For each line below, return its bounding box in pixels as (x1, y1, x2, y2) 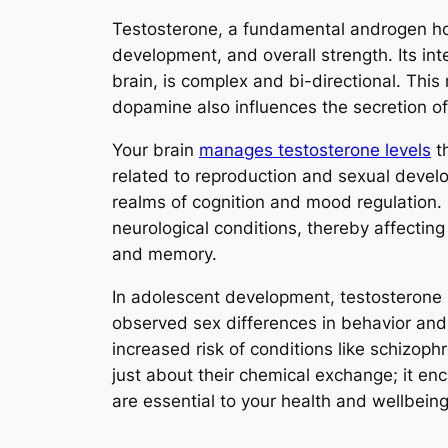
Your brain (112, 139, 199, 160)
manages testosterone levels (199, 139, 431, 160)
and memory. (112, 243, 217, 264)
